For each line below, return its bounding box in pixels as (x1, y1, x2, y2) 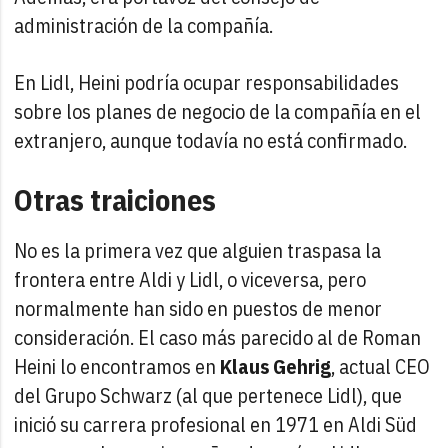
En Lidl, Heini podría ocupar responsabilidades (14, 68, 400, 96)
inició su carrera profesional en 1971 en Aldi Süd (14, 410, 418, 438)
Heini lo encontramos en (14, 352, 221, 380)
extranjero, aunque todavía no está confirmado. (14, 126, 408, 154)
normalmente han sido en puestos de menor (14, 294, 383, 322)
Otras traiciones (14, 179, 217, 219)
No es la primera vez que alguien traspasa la (14, 236, 382, 264)
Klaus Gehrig (220, 352, 332, 380)
